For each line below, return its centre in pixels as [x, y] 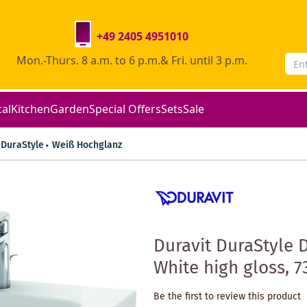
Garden [70, 109]
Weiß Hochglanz [87, 145]
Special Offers [125, 109]
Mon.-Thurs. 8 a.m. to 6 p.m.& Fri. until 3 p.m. [132, 60]
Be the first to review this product [227, 296]
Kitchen [30, 109]
